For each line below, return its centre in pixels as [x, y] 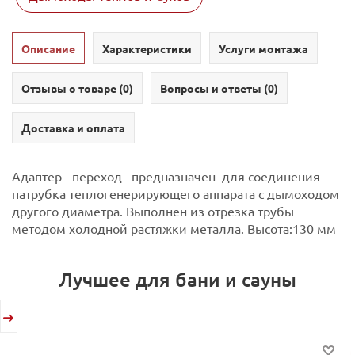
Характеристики [147, 48]
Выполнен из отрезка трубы [208, 210]
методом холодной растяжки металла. [128, 228]
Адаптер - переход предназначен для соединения [166, 176]
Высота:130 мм [292, 228]
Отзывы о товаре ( [72, 88]
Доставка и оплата [73, 127]
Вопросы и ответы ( [214, 88]
